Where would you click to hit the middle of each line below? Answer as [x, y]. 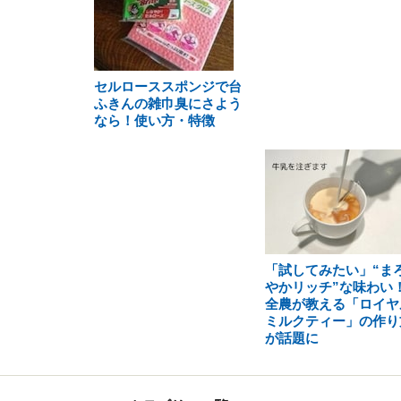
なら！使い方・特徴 [154, 120]
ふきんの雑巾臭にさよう [168, 103]
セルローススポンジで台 [168, 86]
